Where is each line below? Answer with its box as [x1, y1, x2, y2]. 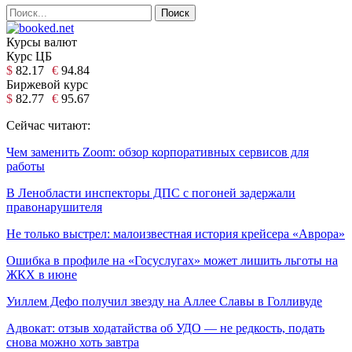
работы [6, 159, 45, 173]
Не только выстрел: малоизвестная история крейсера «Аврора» [6, 226, 345, 240]
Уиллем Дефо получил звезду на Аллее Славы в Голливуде [6, 294, 322, 308]
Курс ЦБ [6, 49, 52, 63]
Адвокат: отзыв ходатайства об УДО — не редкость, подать [6, 321, 324, 335]
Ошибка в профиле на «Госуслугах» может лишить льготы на [6, 253, 338, 267]
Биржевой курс [6, 77, 88, 91]
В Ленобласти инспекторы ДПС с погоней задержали [6, 185, 295, 200]
